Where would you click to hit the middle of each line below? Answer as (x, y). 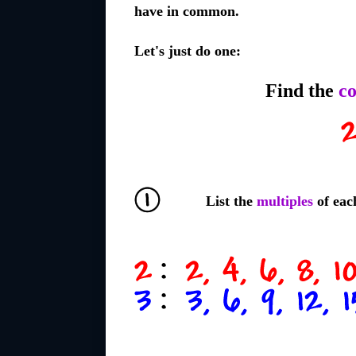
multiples (285, 201)
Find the (302, 91)
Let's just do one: (188, 51)
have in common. (187, 11)
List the (231, 201)
